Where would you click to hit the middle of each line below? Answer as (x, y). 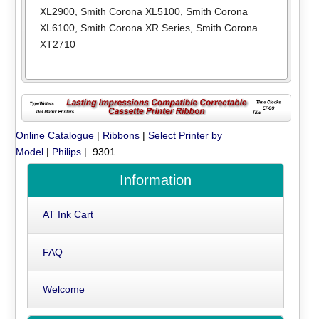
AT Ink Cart (68, 215)
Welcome (63, 289)
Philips (67, 151)
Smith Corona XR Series (135, 27)
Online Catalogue (55, 135)
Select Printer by (185, 135)
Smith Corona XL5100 (130, 11)
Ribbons (121, 135)
